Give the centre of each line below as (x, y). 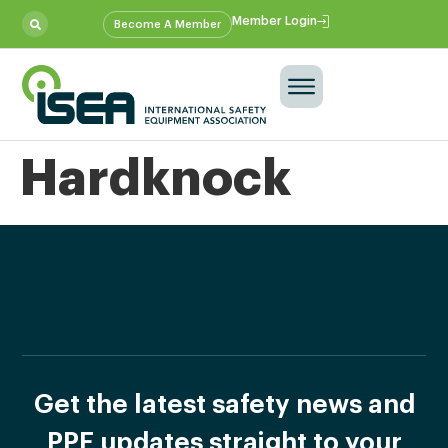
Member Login (275, 20)
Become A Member (168, 24)
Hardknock (155, 178)
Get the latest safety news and (224, 404)
